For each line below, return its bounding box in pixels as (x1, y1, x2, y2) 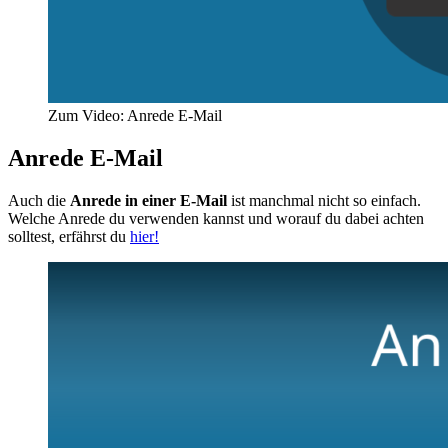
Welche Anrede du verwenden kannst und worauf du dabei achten (8, 209, 424, 227)
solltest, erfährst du (8, 227, 130, 245)
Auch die (8, 191, 70, 209)
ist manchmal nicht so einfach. (227, 191, 421, 209)
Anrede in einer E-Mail (70, 191, 227, 209)
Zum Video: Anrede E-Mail (48, 106, 222, 124)
